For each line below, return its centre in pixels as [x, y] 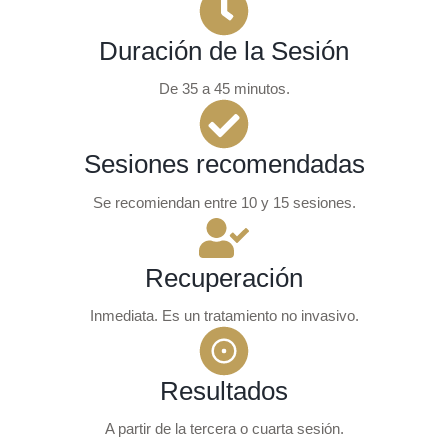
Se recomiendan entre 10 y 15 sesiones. [224, 202]
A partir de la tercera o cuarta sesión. [224, 428]
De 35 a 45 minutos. [224, 89]
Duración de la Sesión [224, 51]
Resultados [224, 390]
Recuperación [224, 277]
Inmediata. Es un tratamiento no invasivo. [224, 315]
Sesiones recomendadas [224, 164]
